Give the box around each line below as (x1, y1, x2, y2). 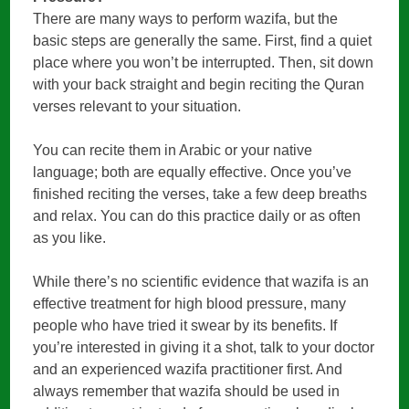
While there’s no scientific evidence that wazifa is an (33, 273, 370, 289)
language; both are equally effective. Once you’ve (33, 163, 352, 180)
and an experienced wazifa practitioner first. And (33, 361, 343, 377)
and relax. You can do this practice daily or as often (33, 207, 362, 224)
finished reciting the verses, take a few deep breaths (33, 185, 368, 202)
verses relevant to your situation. (33, 98, 242, 114)
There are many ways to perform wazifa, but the (33, 10, 339, 26)
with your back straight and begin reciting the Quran (33, 76, 365, 92)
